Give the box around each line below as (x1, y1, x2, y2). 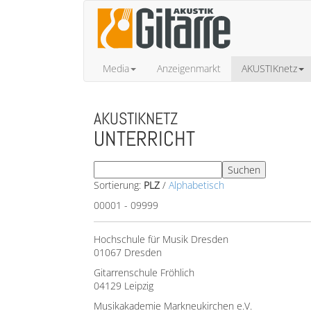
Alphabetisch (169, 178, 224, 192)
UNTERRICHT (94, 126, 195, 152)
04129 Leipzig (94, 279, 153, 292)
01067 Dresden (94, 246, 162, 259)
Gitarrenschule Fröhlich (94, 266, 194, 279)
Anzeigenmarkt (157, 62, 221, 75)
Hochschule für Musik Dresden (94, 233, 228, 246)
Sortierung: (94, 178, 144, 192)
